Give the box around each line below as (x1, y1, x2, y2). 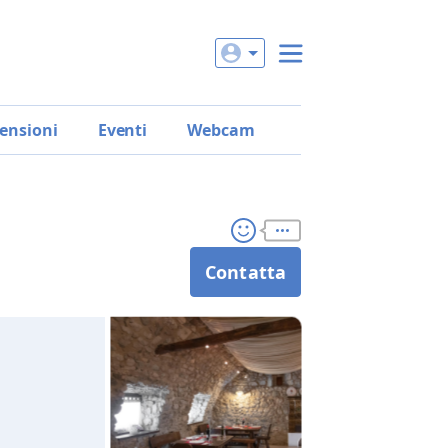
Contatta (205, 260, 286, 284)
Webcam (187, 119, 255, 141)
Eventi (97, 119, 148, 141)
